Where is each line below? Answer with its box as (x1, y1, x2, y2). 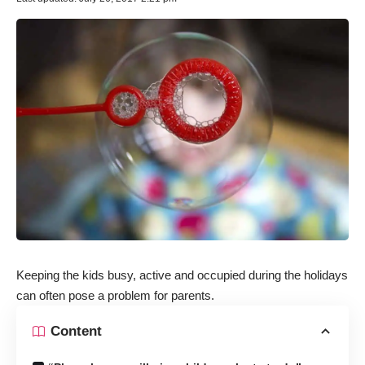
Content (51, 323, 102, 340)
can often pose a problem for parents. (16, 288, 214, 302)
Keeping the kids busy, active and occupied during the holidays (16, 267, 348, 282)
